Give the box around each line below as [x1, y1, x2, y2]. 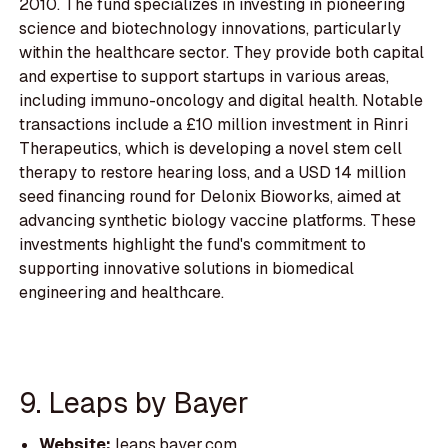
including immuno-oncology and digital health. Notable [19, 90, 424, 112]
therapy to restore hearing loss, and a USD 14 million [19, 162, 407, 184]
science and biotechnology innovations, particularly [19, 18, 402, 40]
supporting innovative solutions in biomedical [19, 258, 355, 280]
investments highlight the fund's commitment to [19, 234, 367, 256]
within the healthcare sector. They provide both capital [19, 42, 425, 64]
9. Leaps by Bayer [19, 383, 250, 421]
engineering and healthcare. [19, 282, 225, 304]
